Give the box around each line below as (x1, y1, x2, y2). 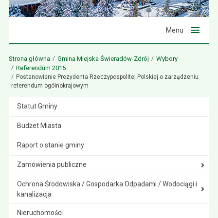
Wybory (156, 55, 178, 62)
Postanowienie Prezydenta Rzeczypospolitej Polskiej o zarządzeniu (16, 73, 199, 80)
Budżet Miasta (17, 122, 61, 129)
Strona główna (8, 55, 50, 62)
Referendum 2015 (16, 64, 66, 72)
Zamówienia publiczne (17, 161, 87, 168)
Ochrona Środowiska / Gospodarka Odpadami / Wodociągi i (17, 180, 197, 188)
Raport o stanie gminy (17, 141, 84, 149)
